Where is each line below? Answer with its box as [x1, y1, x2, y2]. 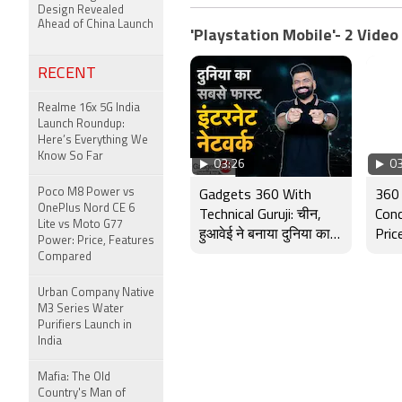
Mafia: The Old [38, 371, 110, 383]
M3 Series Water [38, 303, 124, 315]
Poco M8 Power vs [38, 187, 135, 198]
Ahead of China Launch [38, 19, 153, 31]
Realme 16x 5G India [38, 102, 140, 114]
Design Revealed [38, 4, 124, 16]
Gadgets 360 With [199, 188, 311, 203]
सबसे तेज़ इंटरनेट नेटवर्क [199, 248, 326, 262]
